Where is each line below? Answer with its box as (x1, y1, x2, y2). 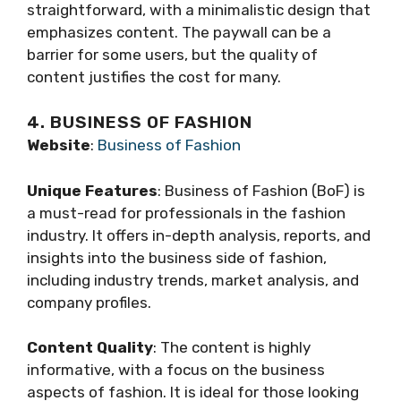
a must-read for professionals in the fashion (27, 203, 346, 222)
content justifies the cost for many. (27, 67, 281, 86)
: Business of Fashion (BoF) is (158, 181, 365, 200)
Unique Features (27, 181, 158, 200)
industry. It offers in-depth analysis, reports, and (27, 226, 371, 244)
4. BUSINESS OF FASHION (27, 112, 252, 133)
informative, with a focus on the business (27, 361, 325, 380)
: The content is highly (153, 338, 311, 357)
